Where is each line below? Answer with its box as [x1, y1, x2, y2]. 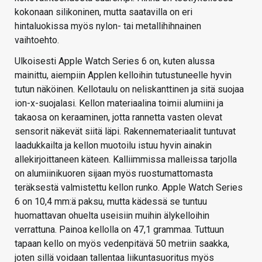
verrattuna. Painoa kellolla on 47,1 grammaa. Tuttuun [15, 223, 224, 235]
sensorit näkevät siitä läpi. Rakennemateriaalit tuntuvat [15, 125, 236, 137]
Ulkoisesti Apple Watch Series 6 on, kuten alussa [15, 55, 215, 67]
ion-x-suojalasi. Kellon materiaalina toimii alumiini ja [15, 97, 223, 109]
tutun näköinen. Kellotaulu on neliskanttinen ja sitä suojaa [15, 83, 244, 95]
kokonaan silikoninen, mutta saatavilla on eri [15, 6, 192, 18]
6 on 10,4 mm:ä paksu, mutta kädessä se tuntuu [15, 195, 207, 207]
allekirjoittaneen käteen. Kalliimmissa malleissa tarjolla [15, 153, 237, 165]
